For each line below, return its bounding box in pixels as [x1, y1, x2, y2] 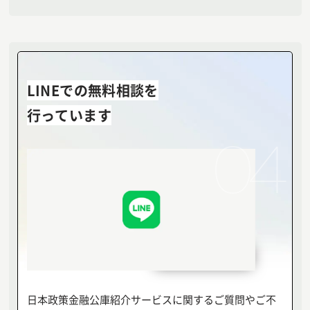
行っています [26, 105, 111, 126]
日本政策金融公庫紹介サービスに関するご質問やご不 [26, 292, 276, 307]
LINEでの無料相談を [26, 80, 158, 101]
